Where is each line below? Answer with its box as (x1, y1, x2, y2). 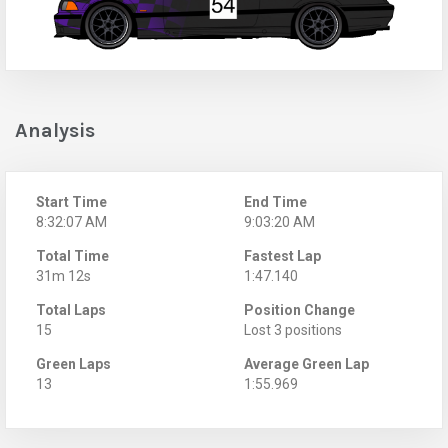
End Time (244, 193, 307, 210)
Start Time (36, 193, 107, 210)
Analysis (15, 118, 95, 142)
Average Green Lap (244, 355, 369, 372)
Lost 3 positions (244, 321, 342, 338)
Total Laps (36, 301, 106, 318)
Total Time (36, 247, 109, 264)
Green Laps (36, 355, 111, 372)
